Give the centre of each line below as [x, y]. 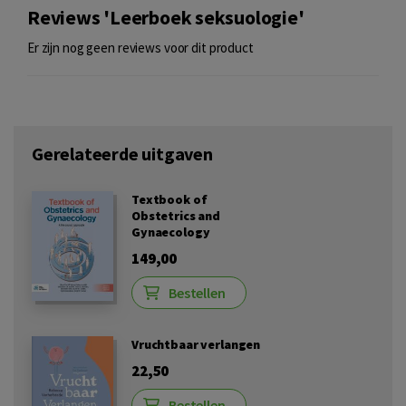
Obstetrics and [176, 216]
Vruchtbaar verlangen [196, 344]
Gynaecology [171, 232]
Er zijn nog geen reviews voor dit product [140, 48]
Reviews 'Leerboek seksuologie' [166, 18]
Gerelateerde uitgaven [122, 154]
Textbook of [169, 199]
